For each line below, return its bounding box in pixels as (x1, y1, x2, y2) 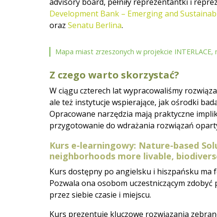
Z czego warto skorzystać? (49, 68, 179, 81)
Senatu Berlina (68, 19, 122, 31)
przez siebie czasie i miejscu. (49, 189, 151, 200)
